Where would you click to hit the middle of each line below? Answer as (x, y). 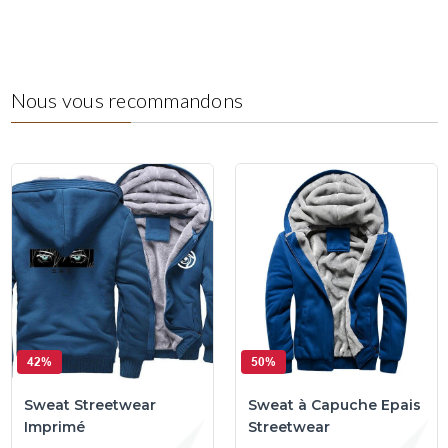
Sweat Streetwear (89, 405)
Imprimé (54, 427)
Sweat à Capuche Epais (334, 405)
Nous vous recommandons (126, 100)
